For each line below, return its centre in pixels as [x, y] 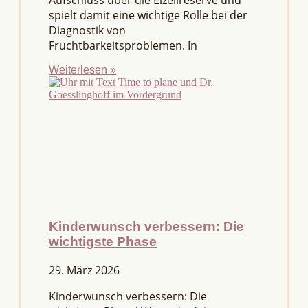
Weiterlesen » [82, 70]
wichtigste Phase [103, 242]
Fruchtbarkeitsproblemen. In [123, 46]
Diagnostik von [87, 31]
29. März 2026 [84, 270]
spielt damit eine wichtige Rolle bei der [148, 15]
